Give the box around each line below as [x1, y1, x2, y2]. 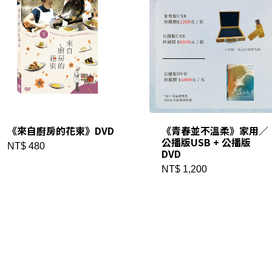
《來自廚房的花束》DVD [7, 123, 114, 138]
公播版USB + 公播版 [161, 135, 251, 150]
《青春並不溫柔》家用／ [161, 123, 268, 138]
